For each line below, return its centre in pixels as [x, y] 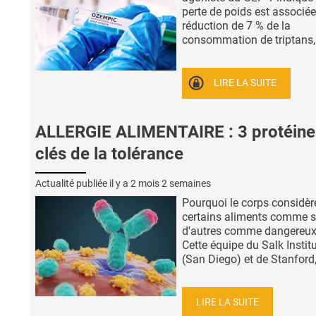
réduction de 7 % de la [236, 26]
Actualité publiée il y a [83, 184]
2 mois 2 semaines [171, 184]
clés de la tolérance [109, 153]
